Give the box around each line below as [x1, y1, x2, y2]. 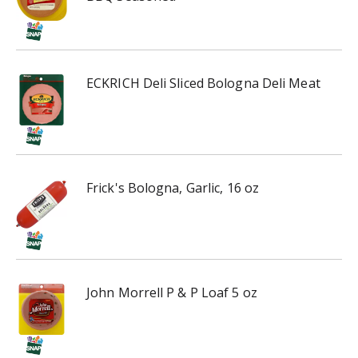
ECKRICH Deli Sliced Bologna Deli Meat [86, 74, 320, 93]
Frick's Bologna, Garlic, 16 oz [86, 179, 259, 197]
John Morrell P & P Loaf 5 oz [86, 284, 257, 302]
